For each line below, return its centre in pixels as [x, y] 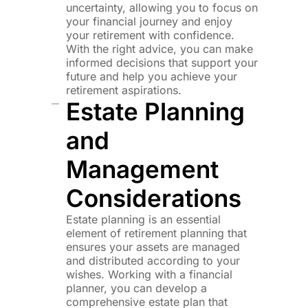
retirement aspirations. [124, 90]
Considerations [154, 198]
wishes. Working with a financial [150, 274]
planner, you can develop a [137, 288]
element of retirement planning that [157, 233]
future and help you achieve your [152, 76]
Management [143, 169]
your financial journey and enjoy [150, 21]
